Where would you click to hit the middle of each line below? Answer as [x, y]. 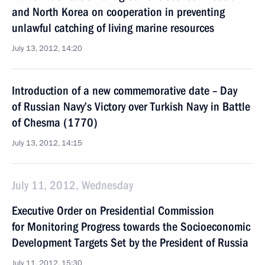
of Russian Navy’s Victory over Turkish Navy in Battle [131, 106]
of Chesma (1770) [55, 122]
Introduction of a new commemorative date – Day [125, 91]
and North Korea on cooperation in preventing [118, 12]
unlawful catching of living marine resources [113, 28]
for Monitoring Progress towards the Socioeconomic [131, 227]
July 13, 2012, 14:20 [47, 49]
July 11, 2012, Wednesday [72, 185]
